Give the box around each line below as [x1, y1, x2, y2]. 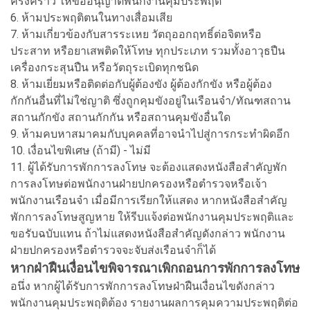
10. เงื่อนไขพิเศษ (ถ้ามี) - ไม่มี [10, 143, 151, 157]
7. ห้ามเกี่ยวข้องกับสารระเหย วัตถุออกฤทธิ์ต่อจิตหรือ [10, 27, 262, 41]
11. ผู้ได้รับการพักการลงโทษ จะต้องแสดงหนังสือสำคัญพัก [10, 160, 287, 174]
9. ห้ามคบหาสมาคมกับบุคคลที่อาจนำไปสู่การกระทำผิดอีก [10, 127, 290, 140]
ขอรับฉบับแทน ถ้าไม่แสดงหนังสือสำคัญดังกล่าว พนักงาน [10, 226, 285, 240]
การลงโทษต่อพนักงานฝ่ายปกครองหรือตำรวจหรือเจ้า [10, 176, 267, 190]
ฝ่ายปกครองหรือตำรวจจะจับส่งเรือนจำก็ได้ [10, 243, 216, 257]
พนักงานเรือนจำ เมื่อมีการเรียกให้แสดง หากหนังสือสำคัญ [10, 193, 287, 207]
